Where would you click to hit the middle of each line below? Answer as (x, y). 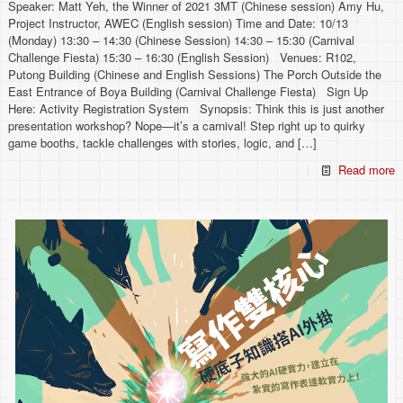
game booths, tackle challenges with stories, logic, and (152, 143)
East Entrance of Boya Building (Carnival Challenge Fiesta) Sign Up (188, 92)
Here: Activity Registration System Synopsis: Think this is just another (197, 109)
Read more (366, 170)
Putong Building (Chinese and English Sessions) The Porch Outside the (195, 75)
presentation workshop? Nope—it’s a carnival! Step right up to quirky (187, 126)
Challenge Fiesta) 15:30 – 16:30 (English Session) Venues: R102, (183, 58)
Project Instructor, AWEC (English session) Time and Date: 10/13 (179, 23)
